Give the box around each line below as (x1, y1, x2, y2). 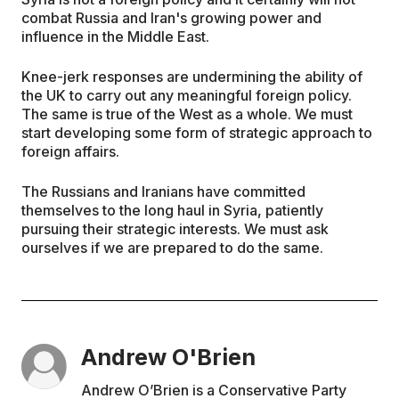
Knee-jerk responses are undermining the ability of (21, 67, 362, 85)
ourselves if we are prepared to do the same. (21, 238, 323, 256)
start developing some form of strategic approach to (21, 123, 372, 142)
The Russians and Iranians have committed (21, 182, 305, 200)
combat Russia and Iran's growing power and (21, 8, 322, 27)
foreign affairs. (21, 142, 119, 160)
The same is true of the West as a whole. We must (21, 104, 353, 123)
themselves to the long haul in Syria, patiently (21, 200, 323, 219)
